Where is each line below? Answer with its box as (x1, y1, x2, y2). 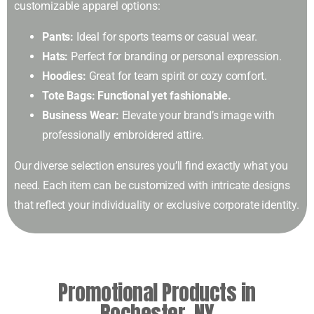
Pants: (42, 29, 74, 43)
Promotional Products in (58, 276, 256, 308)
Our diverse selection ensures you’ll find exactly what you (14, 158, 288, 172)
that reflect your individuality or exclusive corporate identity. (14, 198, 299, 212)
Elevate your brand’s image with (118, 108, 275, 122)
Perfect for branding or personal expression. (68, 49, 282, 63)
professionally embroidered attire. (42, 128, 204, 142)
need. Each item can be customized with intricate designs (14, 178, 291, 192)
